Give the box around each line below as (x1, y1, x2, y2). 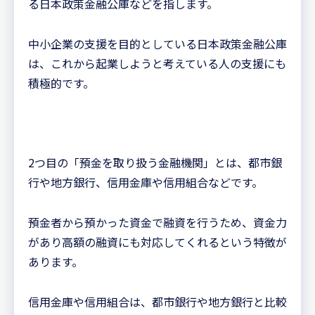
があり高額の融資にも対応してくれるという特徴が (28, 233, 287, 251)
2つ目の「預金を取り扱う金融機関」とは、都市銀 (28, 154, 282, 172)
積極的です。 (28, 74, 94, 91)
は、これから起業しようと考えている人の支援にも (28, 54, 286, 72)
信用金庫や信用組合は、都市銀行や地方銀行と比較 (28, 292, 287, 310)
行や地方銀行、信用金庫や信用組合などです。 (28, 174, 263, 191)
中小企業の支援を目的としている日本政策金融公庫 (28, 34, 287, 52)
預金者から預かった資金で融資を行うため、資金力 (28, 214, 287, 231)
